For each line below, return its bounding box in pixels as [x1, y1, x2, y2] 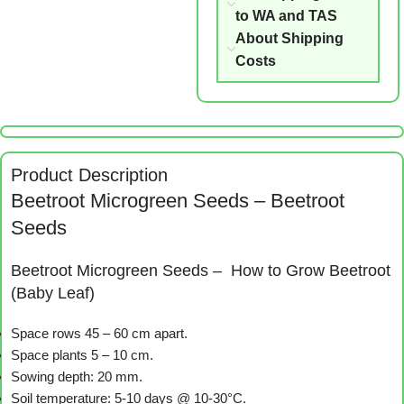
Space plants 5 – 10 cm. [11, 347, 153, 363]
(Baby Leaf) [11, 284, 95, 303]
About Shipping [234, 31, 344, 47]
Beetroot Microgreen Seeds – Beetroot [11, 189, 344, 213]
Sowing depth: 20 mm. [11, 369, 142, 385]
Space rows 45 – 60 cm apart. [11, 326, 188, 342]
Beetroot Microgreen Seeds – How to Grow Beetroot [11, 262, 390, 280]
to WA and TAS [234, 8, 337, 24]
